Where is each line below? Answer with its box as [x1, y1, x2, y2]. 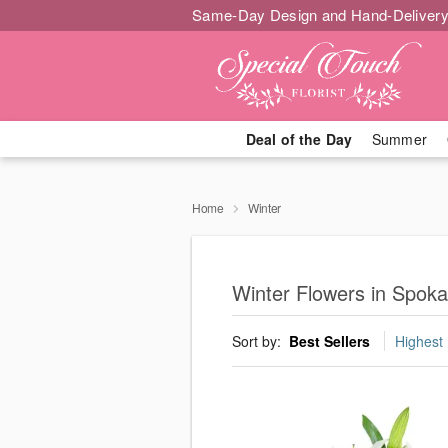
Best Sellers [289, 331, 370, 352]
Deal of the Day [245, 129, 352, 149]
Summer [372, 129, 427, 149]
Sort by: [232, 331, 285, 352]
